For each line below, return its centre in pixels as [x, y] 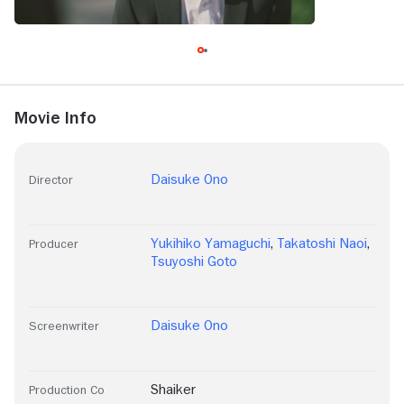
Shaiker [173, 390]
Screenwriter [64, 326]
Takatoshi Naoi [322, 244]
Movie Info [55, 118]
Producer [54, 244]
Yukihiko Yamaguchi [211, 244]
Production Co [67, 390]
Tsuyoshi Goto [194, 262]
